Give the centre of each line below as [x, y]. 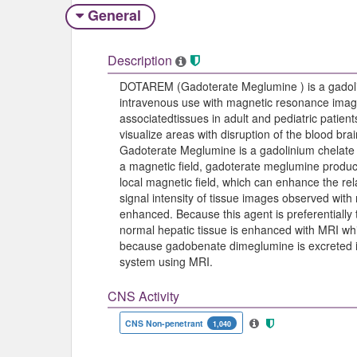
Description [140, 60]
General [114, 16]
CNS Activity [143, 296]
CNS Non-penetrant [165, 323]
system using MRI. [166, 262]
